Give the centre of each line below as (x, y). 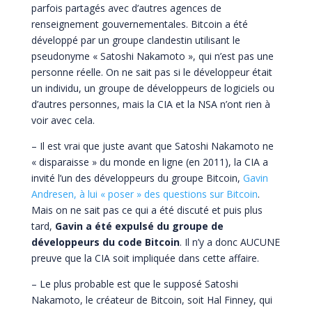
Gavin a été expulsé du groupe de (139, 226)
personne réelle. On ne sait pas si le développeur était (151, 72)
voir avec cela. (63, 120)
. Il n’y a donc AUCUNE (229, 242)
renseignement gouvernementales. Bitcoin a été (139, 24)
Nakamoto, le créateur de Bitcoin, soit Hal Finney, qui (151, 300)
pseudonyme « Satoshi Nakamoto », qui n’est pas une (152, 56)
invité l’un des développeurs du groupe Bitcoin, (137, 178)
